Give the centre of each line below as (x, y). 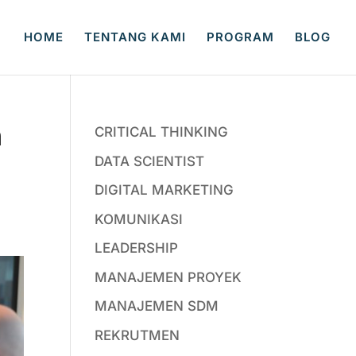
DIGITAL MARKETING (164, 190)
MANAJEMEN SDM (157, 306)
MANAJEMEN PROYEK (168, 277)
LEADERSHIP (137, 248)
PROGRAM (240, 37)
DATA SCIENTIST (150, 161)
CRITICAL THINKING (162, 132)
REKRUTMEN (137, 335)
